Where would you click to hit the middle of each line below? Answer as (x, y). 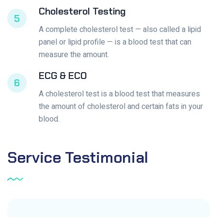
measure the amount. (74, 55)
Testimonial (107, 158)
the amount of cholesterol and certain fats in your (121, 107)
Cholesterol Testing (82, 11)
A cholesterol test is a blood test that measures (119, 94)
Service (34, 158)
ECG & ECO (63, 76)
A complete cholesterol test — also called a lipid (120, 30)
